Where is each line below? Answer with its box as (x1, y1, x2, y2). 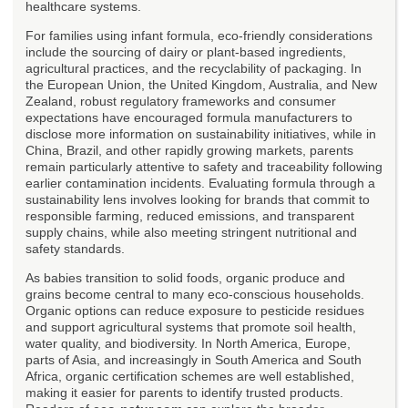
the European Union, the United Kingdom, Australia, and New (25, 76, 377, 92)
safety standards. (25, 240, 125, 256)
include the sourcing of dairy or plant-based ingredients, (25, 44, 346, 59)
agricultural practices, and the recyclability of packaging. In (25, 60, 362, 76)
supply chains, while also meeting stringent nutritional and (25, 224, 357, 240)
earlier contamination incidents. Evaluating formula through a (25, 175, 375, 190)
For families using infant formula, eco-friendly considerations (25, 27, 372, 43)
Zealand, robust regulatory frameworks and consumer (25, 93, 336, 108)
